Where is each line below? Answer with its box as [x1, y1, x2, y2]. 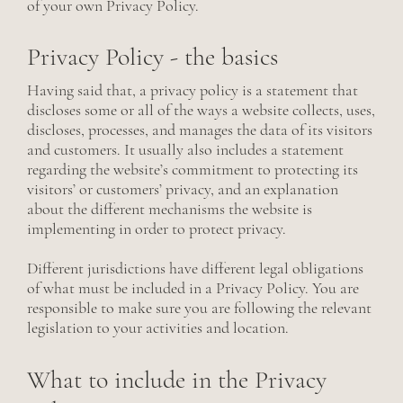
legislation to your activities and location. [27, 318, 289, 338]
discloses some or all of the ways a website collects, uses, [27, 100, 375, 121]
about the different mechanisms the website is [27, 199, 312, 219]
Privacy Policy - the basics [27, 41, 278, 73]
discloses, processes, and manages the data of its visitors [27, 120, 372, 140]
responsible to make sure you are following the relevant [27, 298, 372, 318]
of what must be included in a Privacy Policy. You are [27, 278, 359, 299]
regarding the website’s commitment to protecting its [27, 159, 358, 180]
